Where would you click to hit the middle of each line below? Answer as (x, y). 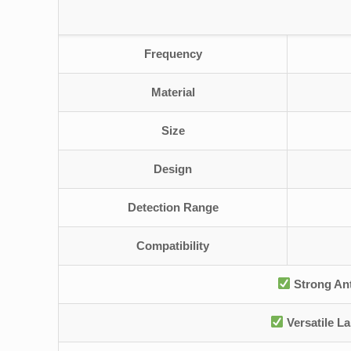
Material (173, 92)
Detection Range (173, 207)
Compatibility (173, 245)
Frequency (173, 53)
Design (173, 168)
